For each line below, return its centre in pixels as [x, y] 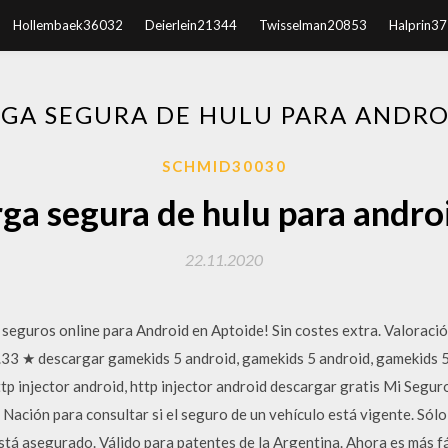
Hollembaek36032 [67, 25]
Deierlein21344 [190, 25]
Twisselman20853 [312, 25]
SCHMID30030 [224, 166]
